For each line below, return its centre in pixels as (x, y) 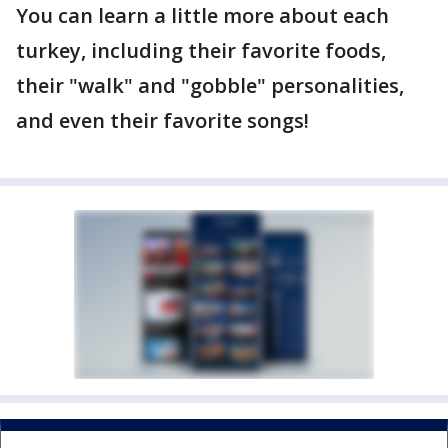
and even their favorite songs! (162, 120)
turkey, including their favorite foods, (201, 50)
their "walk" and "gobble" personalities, (210, 85)
